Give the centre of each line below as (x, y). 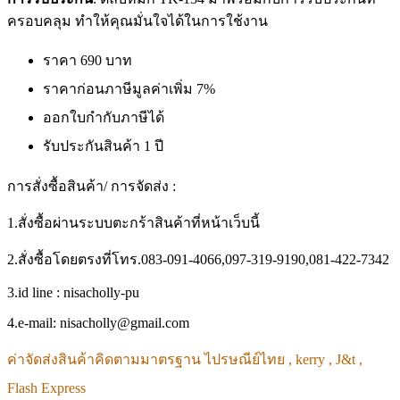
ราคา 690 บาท (87, 61)
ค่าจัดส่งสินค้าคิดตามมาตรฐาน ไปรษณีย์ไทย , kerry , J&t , (185, 360)
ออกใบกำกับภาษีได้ (104, 118)
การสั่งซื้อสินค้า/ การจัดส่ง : (92, 187)
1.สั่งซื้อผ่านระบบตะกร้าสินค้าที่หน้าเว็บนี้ (133, 223)
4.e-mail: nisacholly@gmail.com (98, 323)
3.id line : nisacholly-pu (73, 293)
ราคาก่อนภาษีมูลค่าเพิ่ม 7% (131, 89)
